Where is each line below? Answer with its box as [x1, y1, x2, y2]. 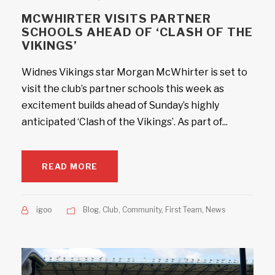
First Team [165, 205, 202, 214]
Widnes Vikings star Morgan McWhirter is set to [21, 66, 247, 78]
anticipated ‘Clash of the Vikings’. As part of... [21, 116, 228, 128]
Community [122, 205, 161, 214]
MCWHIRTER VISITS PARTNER [21, 12, 211, 26]
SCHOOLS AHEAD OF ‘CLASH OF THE [21, 25, 253, 39]
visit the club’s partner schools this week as [21, 83, 224, 95]
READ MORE [42, 161, 98, 171]
